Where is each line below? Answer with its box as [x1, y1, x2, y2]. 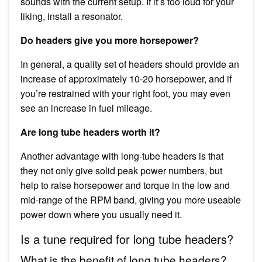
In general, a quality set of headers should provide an [20, 57, 239, 71]
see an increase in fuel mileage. [20, 101, 152, 115]
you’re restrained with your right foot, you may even [20, 86, 230, 100]
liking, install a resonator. [20, 9, 123, 23]
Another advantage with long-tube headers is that [20, 149, 223, 163]
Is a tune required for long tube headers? [20, 230, 233, 247]
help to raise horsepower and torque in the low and [20, 178, 230, 192]
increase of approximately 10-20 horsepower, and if [20, 71, 232, 85]
